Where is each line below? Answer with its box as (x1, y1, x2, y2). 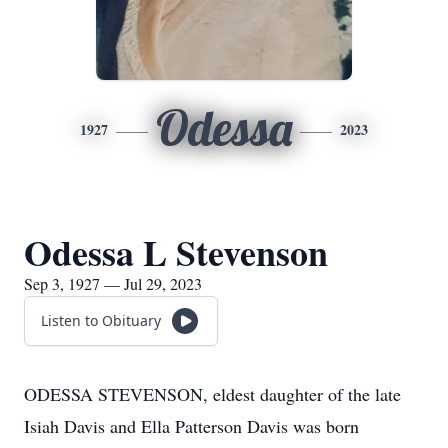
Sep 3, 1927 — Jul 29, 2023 (24, 273, 202, 294)
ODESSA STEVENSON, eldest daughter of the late (24, 382, 401, 406)
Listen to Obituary (41, 311, 161, 330)
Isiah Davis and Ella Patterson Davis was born (24, 414, 359, 438)
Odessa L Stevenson (24, 226, 328, 278)
